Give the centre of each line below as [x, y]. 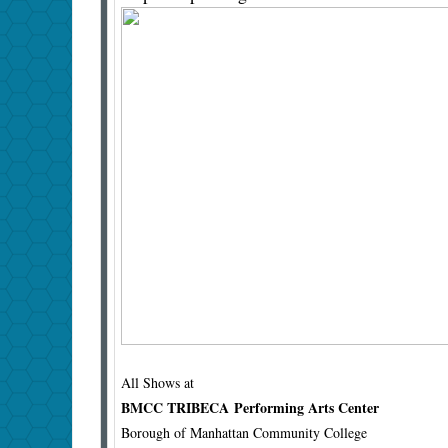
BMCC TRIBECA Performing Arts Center [250, 408]
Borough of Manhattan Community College [244, 433]
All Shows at [157, 383]
